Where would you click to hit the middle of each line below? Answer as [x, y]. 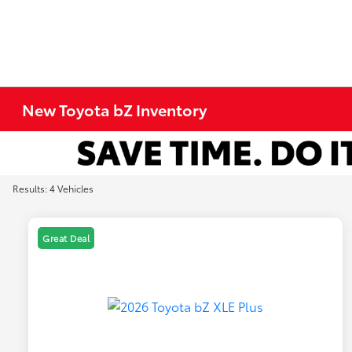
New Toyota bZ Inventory [115, 109]
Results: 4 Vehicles [53, 188]
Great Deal [66, 238]
